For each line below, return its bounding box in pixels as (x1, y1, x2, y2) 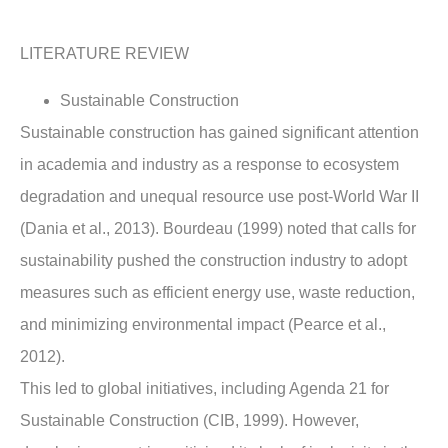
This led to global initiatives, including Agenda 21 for (20, 379, 389, 397)
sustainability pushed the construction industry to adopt (20, 251, 407, 269)
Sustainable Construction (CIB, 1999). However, (20, 411, 359, 429)
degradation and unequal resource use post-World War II (20, 187, 419, 205)
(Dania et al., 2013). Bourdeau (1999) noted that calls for (20, 219, 416, 237)
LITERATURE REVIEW (20, 45, 189, 63)
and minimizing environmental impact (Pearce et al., (20, 315, 386, 333)
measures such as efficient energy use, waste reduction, (20, 283, 415, 301)
